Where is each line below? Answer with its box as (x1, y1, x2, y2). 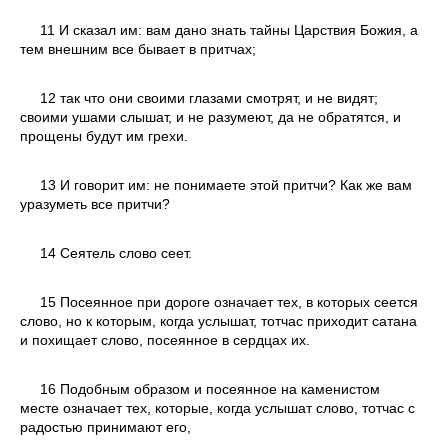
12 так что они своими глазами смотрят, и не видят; (40, 89, 378, 106)
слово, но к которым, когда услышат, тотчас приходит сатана (20, 312, 417, 329)
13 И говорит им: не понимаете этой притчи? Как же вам (40, 176, 412, 193)
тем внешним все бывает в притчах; (20, 40, 256, 57)
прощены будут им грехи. (20, 127, 188, 144)
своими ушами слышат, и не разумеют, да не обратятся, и (20, 108, 401, 125)
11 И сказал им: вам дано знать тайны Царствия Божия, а (40, 21, 418, 38)
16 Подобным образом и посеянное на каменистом (40, 380, 380, 397)
